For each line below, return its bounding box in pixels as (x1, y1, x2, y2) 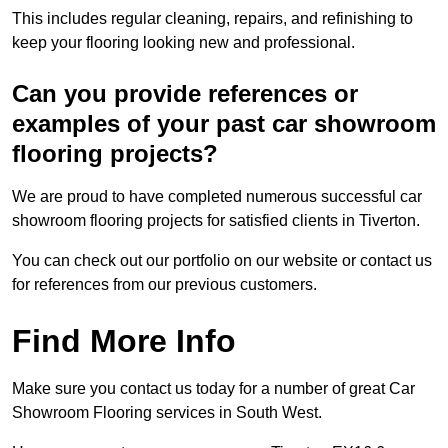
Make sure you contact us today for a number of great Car (12, 380, 415, 398)
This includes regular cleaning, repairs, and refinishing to (12, 10, 413, 28)
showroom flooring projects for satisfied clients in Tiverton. (12, 212, 424, 230)
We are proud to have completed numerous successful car (12, 188, 422, 206)
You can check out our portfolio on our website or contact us (12, 252, 432, 270)
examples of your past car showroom (12, 110, 436, 138)
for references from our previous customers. (12, 276, 317, 294)
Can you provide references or (12, 80, 358, 108)
